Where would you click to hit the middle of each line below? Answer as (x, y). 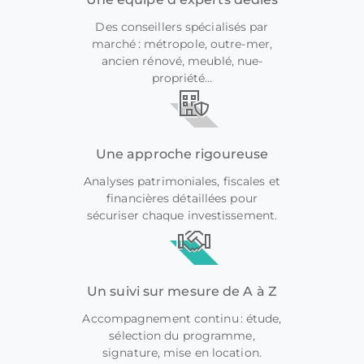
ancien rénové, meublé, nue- (182, 61)
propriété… (182, 78)
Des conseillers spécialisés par (182, 26)
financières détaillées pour (182, 198)
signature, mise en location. (182, 352)
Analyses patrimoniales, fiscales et (182, 181)
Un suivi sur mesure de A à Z (182, 291)
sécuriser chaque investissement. (182, 215)
